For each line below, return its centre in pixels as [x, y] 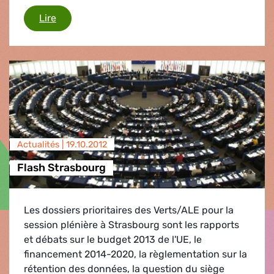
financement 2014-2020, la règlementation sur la [135, 254]
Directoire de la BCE [101, 17]
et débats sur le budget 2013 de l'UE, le [113, 239]
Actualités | [41, 144]
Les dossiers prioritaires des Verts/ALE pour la [129, 210]
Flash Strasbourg [61, 168]
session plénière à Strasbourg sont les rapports [131, 224]
